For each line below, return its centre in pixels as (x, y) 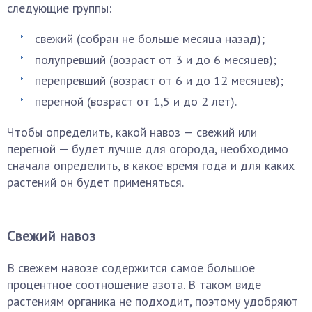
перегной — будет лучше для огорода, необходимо (148, 149)
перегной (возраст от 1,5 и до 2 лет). (136, 101)
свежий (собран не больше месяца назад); (150, 39)
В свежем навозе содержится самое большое (131, 268)
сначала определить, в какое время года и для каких (151, 165)
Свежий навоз (51, 236)
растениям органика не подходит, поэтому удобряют (153, 301)
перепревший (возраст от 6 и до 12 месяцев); (159, 80)
